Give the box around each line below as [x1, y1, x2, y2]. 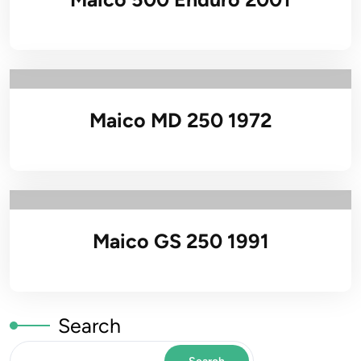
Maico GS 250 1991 [92, 229, 269, 253]
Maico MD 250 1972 [89, 108, 272, 132]
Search [58, 313, 121, 338]
